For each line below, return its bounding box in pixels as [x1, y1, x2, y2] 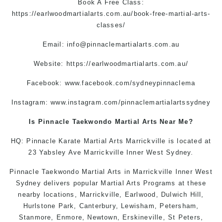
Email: [42, 40, 67, 48]
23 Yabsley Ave [28, 148, 84, 156]
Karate [58, 137, 81, 145]
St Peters [165, 213, 201, 221]
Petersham [160, 202, 197, 210]
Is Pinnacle [29, 117, 72, 125]
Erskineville [122, 213, 163, 221]
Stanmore [18, 213, 52, 221]
